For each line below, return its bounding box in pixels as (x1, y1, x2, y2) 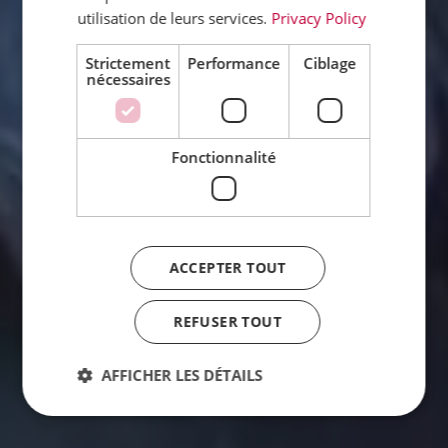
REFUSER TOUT (173, 312, 282, 331)
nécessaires (85, 69, 170, 89)
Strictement (85, 53, 171, 73)
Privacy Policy (271, 8, 367, 28)
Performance (187, 53, 281, 73)
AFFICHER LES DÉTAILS (101, 365, 263, 385)
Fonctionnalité (171, 147, 276, 167)
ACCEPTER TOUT (168, 258, 287, 277)
